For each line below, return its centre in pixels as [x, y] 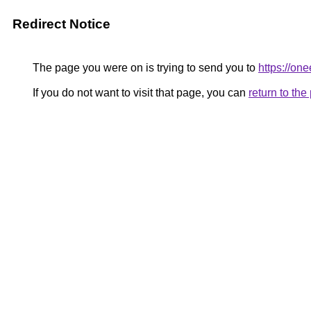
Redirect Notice [61, 24]
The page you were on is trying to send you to [144, 68]
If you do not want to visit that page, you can [139, 93]
